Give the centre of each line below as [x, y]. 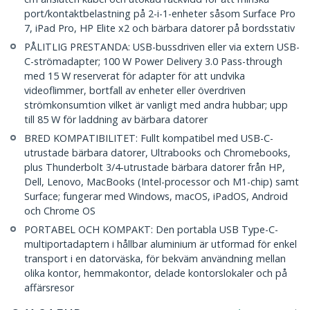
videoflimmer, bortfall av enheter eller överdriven [135, 91]
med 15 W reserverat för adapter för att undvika [135, 76]
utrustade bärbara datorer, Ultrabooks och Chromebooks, [157, 153]
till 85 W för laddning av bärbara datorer [116, 120]
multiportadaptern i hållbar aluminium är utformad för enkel [161, 244]
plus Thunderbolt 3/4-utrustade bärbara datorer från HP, [155, 167]
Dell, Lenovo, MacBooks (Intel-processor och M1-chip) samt [162, 182]
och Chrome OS [60, 211]
